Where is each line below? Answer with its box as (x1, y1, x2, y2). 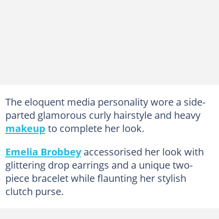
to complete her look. (45, 121, 144, 135)
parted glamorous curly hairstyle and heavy (5, 108, 200, 122)
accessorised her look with (81, 144, 204, 158)
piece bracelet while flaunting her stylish (5, 171, 186, 185)
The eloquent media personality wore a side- (5, 94, 205, 109)
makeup (5, 121, 45, 135)
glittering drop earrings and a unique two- (5, 157, 193, 172)
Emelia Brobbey (5, 144, 81, 158)
